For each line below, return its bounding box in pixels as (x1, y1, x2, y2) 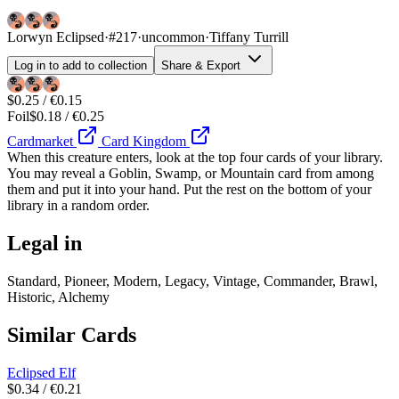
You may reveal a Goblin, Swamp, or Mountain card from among (7, 166, 374, 182)
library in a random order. (7, 198, 150, 214)
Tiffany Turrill (209, 29, 289, 45)
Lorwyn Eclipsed (7, 29, 104, 45)
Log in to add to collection (14, 59, 147, 73)
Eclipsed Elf (7, 364, 76, 380)
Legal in (7, 232, 82, 256)
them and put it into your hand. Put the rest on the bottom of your (7, 182, 371, 198)
